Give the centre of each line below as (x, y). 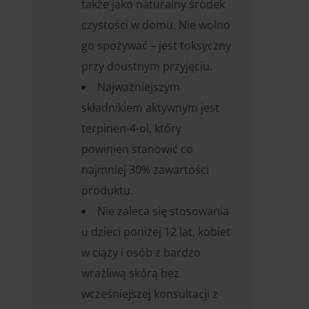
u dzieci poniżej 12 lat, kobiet (156, 232)
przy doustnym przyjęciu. (147, 67)
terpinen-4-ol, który (131, 129)
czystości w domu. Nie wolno (156, 25)
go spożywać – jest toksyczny (156, 46)
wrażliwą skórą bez (130, 273)
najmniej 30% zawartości (145, 170)
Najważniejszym (139, 87)
